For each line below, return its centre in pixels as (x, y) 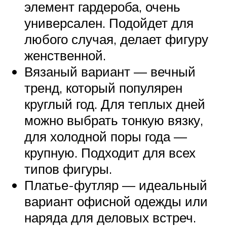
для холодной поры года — (106, 136)
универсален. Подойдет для (109, 23)
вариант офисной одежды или (116, 201)
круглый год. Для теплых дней (115, 104)
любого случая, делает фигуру (116, 39)
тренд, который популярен (103, 88)
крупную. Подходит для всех (110, 153)
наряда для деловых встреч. (110, 217)
